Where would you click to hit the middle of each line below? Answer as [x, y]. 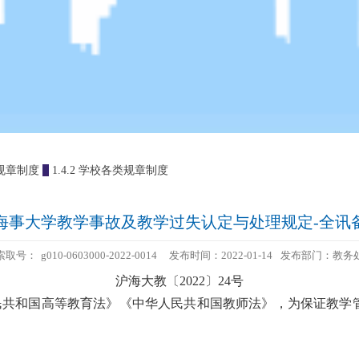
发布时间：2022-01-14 [221, 255]
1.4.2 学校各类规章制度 [109, 170]
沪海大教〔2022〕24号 [179, 280]
